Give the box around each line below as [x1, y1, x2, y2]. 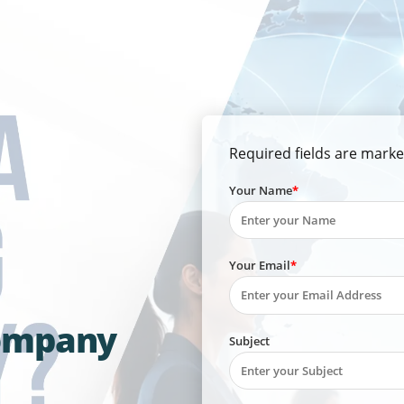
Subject [229, 332, 270, 349]
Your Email [229, 257, 290, 274]
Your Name [229, 182, 292, 198]
